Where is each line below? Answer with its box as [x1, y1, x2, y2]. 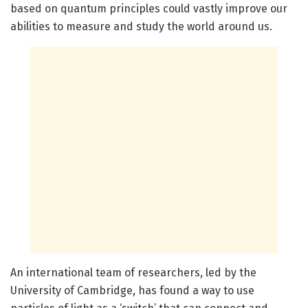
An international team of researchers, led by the [10, 266, 256, 280]
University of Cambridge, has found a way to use [10, 284, 254, 298]
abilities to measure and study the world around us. [10, 20, 272, 34]
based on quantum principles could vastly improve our [10, 2, 287, 16]
